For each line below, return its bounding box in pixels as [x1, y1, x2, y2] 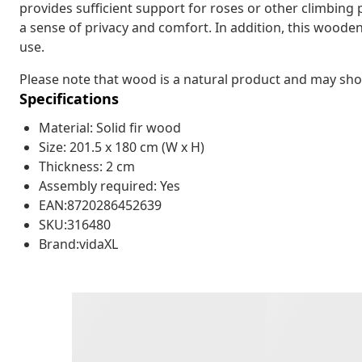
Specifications [19, 88, 119, 108]
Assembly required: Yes [39, 176, 180, 195]
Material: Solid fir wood [39, 118, 181, 137]
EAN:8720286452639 [39, 196, 162, 214]
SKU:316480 [39, 215, 111, 234]
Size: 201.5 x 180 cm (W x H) [39, 137, 204, 156]
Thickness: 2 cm [39, 157, 135, 175]
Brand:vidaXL [39, 234, 118, 253]
